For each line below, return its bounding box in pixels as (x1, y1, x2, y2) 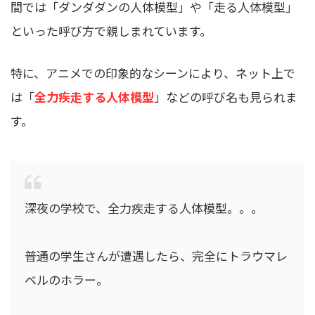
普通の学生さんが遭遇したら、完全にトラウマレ (25, 247, 288, 265)
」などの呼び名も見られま (154, 88, 297, 106)
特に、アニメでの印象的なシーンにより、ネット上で (11, 64, 295, 82)
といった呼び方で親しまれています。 (11, 22, 212, 40)
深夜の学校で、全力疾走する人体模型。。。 (25, 199, 263, 217)
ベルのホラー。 (25, 271, 108, 289)
